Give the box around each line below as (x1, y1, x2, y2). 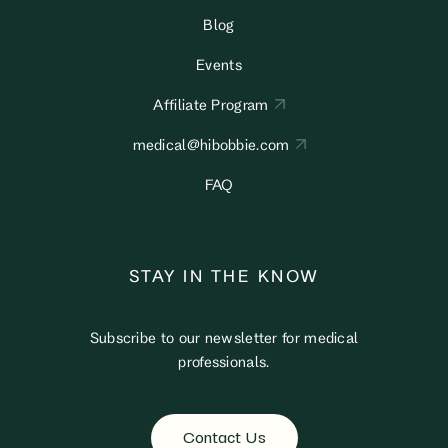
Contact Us (182, 424, 266, 445)
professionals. (178, 353, 270, 370)
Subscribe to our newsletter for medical (89, 329, 359, 346)
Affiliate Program (153, 96, 269, 113)
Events (196, 56, 242, 73)
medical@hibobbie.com (132, 136, 290, 153)
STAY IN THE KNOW (128, 266, 320, 285)
